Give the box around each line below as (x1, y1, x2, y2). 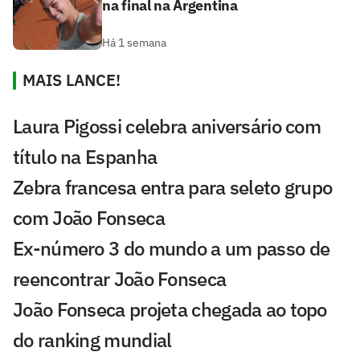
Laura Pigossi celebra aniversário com (13, 113, 321, 140)
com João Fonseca (13, 205, 165, 231)
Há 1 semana (102, 35, 166, 51)
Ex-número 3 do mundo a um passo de (13, 235, 330, 262)
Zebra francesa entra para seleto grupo (13, 174, 333, 201)
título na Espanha (13, 144, 157, 170)
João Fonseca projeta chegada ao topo (13, 297, 327, 323)
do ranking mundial (13, 327, 172, 354)
